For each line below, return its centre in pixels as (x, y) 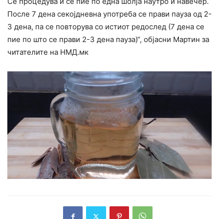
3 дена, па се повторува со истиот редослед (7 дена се (106, 26)
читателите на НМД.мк (48, 52)
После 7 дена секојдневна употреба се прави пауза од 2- (109, 14)
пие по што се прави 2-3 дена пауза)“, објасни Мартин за (108, 39)
